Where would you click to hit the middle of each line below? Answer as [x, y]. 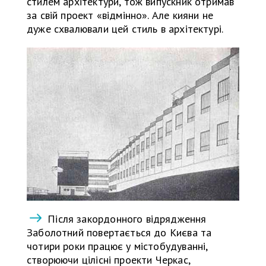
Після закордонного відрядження [126, 219]
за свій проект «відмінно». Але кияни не [120, 15]
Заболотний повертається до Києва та [119, 233]
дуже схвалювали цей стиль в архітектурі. [125, 28]
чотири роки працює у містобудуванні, [117, 246]
